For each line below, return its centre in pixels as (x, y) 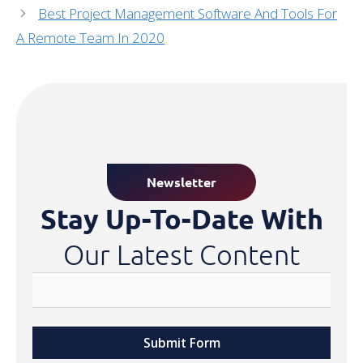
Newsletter (181, 182)
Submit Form (181, 343)
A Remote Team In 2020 (90, 38)
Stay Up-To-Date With (181, 219)
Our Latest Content (181, 255)
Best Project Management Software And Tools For (188, 14)
